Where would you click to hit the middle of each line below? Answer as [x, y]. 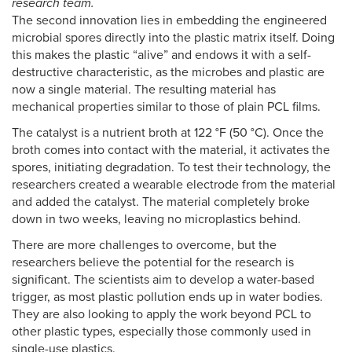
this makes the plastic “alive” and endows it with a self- [161, 55]
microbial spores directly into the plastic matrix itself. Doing [173, 38]
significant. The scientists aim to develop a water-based [163, 280]
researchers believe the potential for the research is [153, 262]
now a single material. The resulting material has [144, 90]
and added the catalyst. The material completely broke [161, 202]
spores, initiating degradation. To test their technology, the [171, 167]
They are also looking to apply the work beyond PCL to [161, 314]
